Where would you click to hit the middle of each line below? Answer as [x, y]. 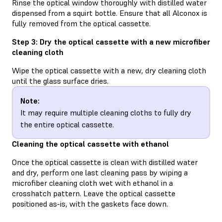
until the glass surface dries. [60, 81]
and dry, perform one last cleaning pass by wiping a [100, 172]
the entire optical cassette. [67, 124]
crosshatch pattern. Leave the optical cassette [94, 193]
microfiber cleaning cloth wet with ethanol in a [92, 183]
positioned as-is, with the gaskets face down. [90, 203]
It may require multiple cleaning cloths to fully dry [106, 112]
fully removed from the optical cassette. [81, 23]
